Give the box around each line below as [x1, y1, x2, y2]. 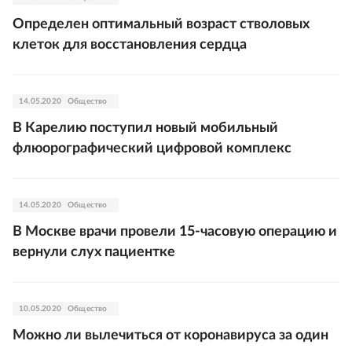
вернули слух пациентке [13, 244, 175, 259]
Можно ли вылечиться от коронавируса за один [13, 328, 328, 343]
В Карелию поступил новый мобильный [13, 120, 278, 135]
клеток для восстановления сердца [13, 37, 247, 52]
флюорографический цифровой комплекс [13, 141, 291, 156]
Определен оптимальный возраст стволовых [13, 16, 310, 31]
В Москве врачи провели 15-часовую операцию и [13, 224, 337, 239]
